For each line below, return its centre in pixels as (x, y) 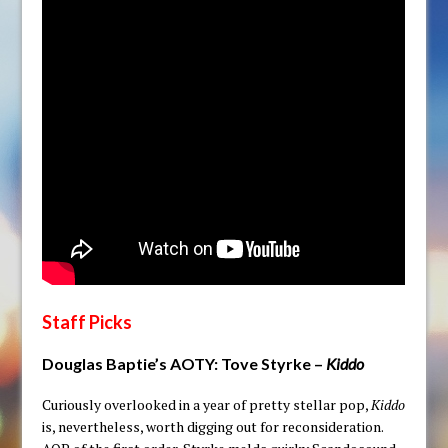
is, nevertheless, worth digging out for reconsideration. (213, 427)
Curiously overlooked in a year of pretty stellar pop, (207, 405)
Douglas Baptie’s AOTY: (132, 364)
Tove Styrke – (274, 364)
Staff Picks (87, 322)
